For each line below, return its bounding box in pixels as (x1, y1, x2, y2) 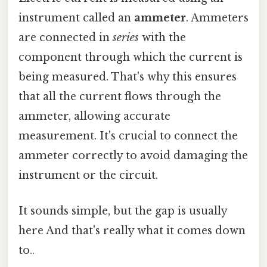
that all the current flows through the (18, 90, 221, 104)
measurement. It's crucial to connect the (18, 129, 238, 143)
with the (139, 31, 186, 45)
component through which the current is (18, 51, 243, 64)
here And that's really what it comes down (18, 223, 246, 237)
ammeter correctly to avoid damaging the (18, 149, 248, 163)
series (113, 31, 139, 45)
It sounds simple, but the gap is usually (18, 204, 227, 218)
